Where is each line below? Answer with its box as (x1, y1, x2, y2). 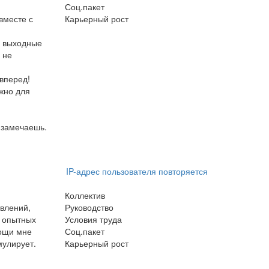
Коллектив (64, 189, 105, 201)
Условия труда (64, 213, 122, 225)
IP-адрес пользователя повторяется (65, 165, 208, 177)
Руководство (64, 201, 113, 213)
